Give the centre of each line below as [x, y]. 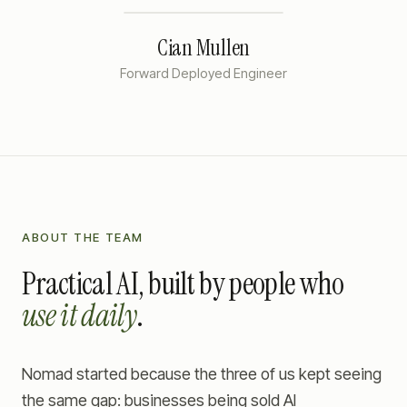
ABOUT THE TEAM [83, 237]
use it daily [79, 315]
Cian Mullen [203, 47]
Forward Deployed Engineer [203, 73]
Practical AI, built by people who [183, 283]
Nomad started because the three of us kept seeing [202, 373]
